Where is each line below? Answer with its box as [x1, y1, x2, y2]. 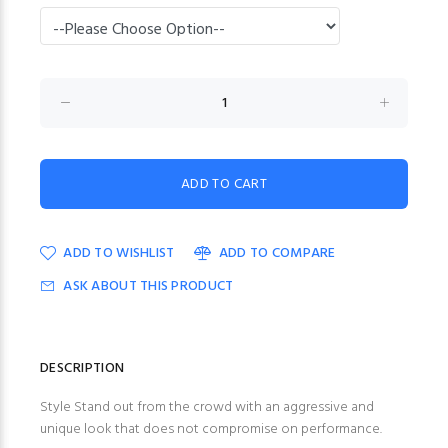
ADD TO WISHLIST [63, 242, 175, 266]
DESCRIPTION [40, 357, 125, 381]
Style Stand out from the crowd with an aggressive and [40, 396, 374, 420]
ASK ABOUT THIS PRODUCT [63, 275, 234, 299]
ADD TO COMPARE [218, 242, 336, 266]
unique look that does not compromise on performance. [40, 418, 382, 442]
